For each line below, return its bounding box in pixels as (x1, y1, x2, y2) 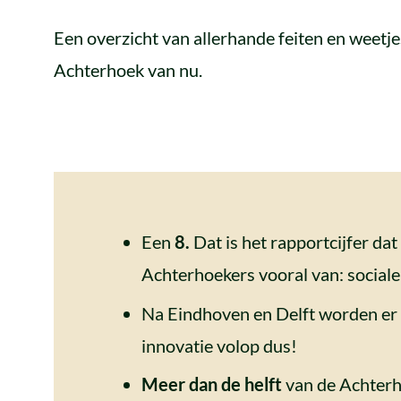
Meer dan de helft (141, 373, 282, 395)
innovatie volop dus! (141, 334, 297, 356)
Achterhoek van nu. (54, 59, 202, 81)
